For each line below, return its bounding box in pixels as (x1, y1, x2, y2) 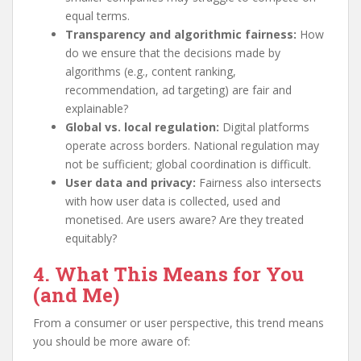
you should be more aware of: (33, 334, 190, 349)
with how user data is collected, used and (65, 193, 280, 209)
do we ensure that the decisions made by (65, 45, 280, 60)
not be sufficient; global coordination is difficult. (65, 156, 311, 172)
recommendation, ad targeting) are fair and (65, 82, 292, 98)
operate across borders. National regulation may (65, 138, 319, 153)
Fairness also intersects (196, 175, 322, 190)
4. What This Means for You (33, 261, 304, 287)
